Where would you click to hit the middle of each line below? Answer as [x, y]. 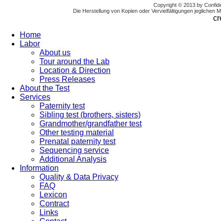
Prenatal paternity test [77, 142]
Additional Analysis [73, 159]
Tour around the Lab [74, 62]
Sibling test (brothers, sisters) [90, 115]
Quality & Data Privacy [79, 177]
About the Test [45, 88]
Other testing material [77, 133]
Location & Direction [75, 71]
